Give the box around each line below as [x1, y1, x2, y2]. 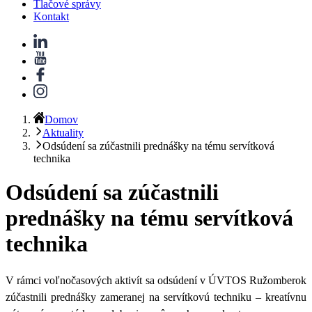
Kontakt [33, 10, 69, 22]
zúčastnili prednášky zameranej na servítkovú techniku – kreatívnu [6, 290, 306, 303]
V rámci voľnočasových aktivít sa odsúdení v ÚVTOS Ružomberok [6, 274, 306, 286]
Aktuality [42, 126, 84, 139]
